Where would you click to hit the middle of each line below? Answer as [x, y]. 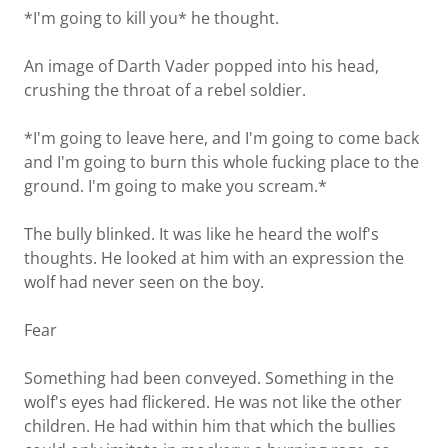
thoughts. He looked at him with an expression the [214, 258]
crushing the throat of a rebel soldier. [165, 90]
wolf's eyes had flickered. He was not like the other [213, 402]
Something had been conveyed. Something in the [209, 378]
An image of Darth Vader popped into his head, [201, 66]
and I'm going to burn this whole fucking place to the [221, 162]
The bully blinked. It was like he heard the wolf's [201, 234]
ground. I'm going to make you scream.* [175, 186]
